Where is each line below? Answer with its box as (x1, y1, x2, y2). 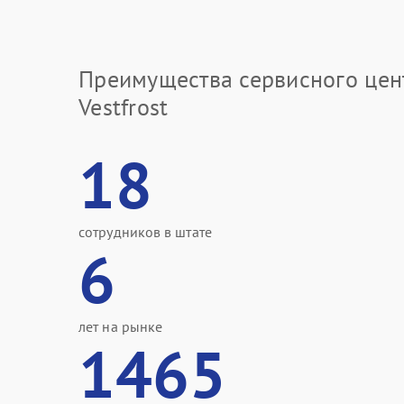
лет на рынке (78, 317, 163, 335)
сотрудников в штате (78, 223, 212, 241)
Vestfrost (78, 92, 169, 122)
